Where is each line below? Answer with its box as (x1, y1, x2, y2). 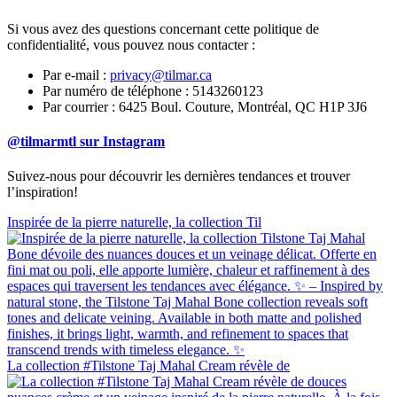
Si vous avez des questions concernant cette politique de (7, 20, 319, 36)
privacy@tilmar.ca (110, 66, 212, 82)
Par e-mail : (43, 66, 110, 82)
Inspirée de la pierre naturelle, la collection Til (7, 214, 261, 230)
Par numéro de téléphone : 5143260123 (43, 82, 263, 98)
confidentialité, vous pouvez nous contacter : (7, 36, 255, 52)
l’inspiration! (7, 184, 78, 200)
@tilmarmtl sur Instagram (7, 133, 165, 149)
